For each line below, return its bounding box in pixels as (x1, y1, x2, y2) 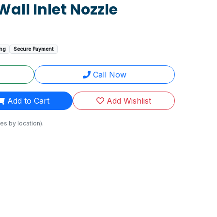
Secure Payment (14, 46, 54, 52)
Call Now (91, 70, 126, 79)
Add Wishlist (104, 96, 152, 106)
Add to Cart (4, 96, 49, 106)
